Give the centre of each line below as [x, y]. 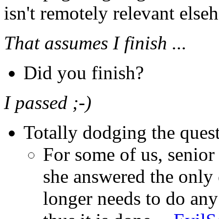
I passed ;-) [48, 103]
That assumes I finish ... [95, 43]
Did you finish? [84, 73]
